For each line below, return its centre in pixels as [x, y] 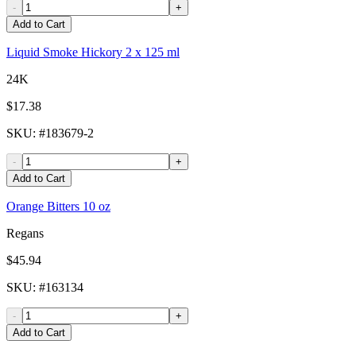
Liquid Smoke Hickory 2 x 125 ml [93, 52]
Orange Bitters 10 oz [58, 207]
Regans [25, 234]
